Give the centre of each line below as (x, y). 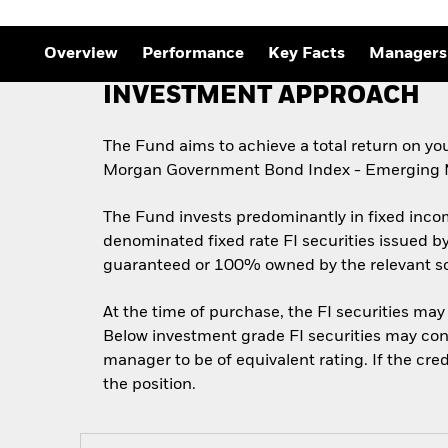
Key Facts (306, 54)
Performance (193, 54)
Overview (81, 54)
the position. (150, 385)
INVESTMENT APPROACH (262, 97)
